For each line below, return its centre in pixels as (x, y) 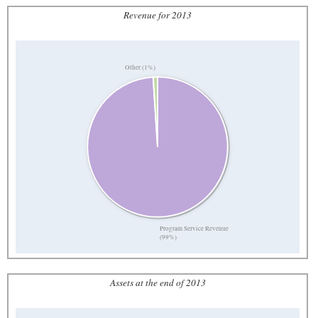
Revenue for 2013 (158, 15)
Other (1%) (140, 68)
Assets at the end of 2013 (158, 282)
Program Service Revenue (194, 228)
